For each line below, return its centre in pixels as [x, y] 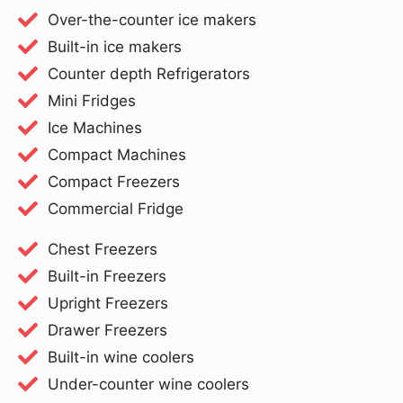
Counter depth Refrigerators [148, 73]
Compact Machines [116, 154]
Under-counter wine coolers [148, 384]
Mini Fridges [91, 100]
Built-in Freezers [107, 276]
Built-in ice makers [114, 46]
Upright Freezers [107, 303]
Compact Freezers [113, 181]
